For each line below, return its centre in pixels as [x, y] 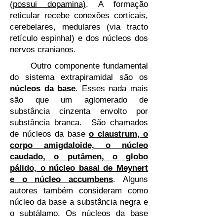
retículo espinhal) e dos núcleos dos [79, 38]
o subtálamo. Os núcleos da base [79, 213]
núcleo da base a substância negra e [79, 202]
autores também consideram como [79, 191]
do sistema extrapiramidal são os [79, 77]
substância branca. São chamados [79, 123]
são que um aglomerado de [79, 100]
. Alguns [130, 179]
